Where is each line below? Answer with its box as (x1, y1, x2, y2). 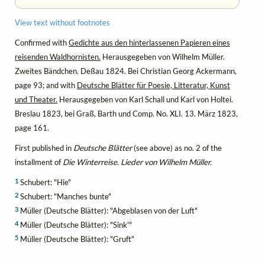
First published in (15, 143, 73, 153)
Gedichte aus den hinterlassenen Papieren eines (69, 37, 230, 47)
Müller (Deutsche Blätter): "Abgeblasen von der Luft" (18, 205, 198, 215)
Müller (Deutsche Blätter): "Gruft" (18, 234, 134, 244)
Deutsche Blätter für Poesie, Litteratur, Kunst (77, 80, 230, 90)
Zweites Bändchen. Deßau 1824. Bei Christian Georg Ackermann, (15, 66, 237, 76)
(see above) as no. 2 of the (132, 143, 222, 153)
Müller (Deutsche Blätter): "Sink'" (18, 219, 132, 230)
